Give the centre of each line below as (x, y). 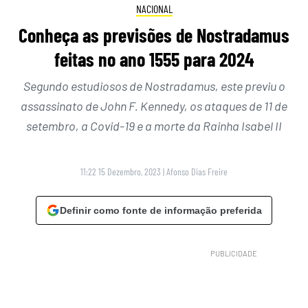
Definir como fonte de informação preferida (161, 211)
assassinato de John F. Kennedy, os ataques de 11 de (154, 106)
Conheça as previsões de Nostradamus (154, 35)
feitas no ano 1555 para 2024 (154, 59)
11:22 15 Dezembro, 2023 (121, 172)
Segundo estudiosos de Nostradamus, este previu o (154, 86)
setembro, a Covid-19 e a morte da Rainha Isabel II (154, 126)
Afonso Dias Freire (197, 172)
